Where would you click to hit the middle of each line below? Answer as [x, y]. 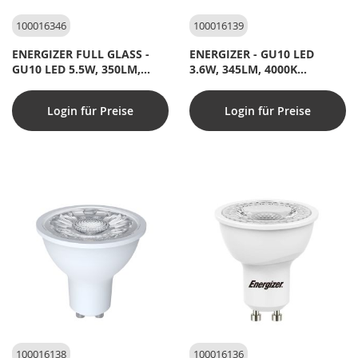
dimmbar [38, 99]
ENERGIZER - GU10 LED [251, 54]
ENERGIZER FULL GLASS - [81, 54]
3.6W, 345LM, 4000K [243, 69]
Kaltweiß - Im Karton [247, 84]
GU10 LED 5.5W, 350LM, [76, 69]
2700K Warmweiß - [64, 84]
